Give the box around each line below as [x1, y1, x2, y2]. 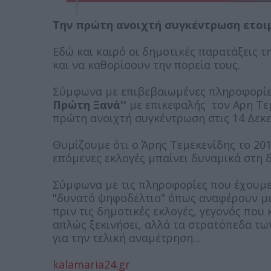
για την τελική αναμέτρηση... [53, 230, 200, 245]
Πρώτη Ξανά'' [53, 97, 126, 112]
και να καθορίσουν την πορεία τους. [53, 57, 240, 72]
